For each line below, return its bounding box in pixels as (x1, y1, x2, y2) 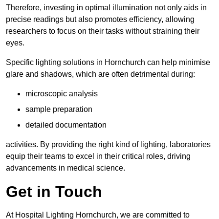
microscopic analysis (25, 89, 98, 98)
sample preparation (25, 105, 92, 113)
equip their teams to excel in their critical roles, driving (6, 152, 191, 160)
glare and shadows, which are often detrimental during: (6, 69, 195, 78)
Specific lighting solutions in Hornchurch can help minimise (6, 58, 210, 66)
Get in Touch (6, 182, 102, 200)
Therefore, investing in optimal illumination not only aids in (6, 3, 207, 12)
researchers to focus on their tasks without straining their (6, 26, 199, 35)
